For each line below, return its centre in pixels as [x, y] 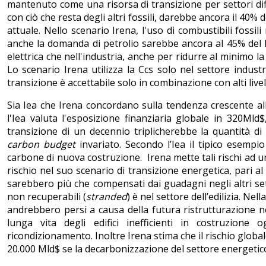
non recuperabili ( [47, 196]
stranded [107, 196]
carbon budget [42, 144]
